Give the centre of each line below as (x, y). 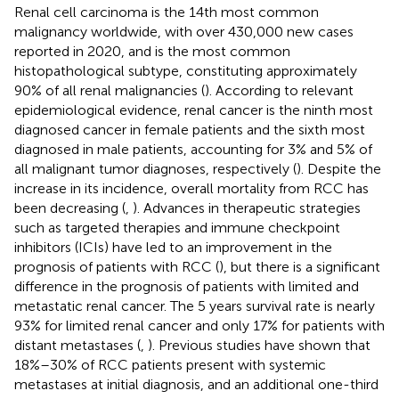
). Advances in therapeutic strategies (247, 208)
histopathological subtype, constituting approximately (186, 70)
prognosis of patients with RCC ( (117, 266)
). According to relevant (279, 90)
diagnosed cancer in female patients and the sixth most (190, 129)
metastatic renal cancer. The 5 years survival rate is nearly (195, 305)
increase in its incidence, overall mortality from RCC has (191, 188)
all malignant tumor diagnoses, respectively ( (155, 168)
